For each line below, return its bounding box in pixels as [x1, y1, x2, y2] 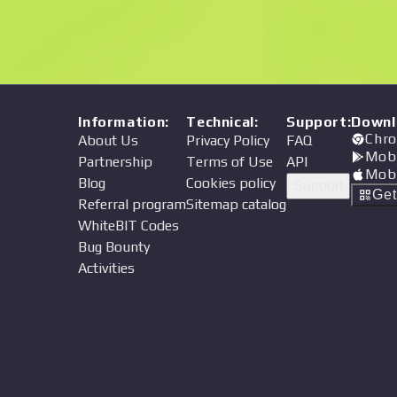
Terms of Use [186, 153, 274, 170]
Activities [78, 260, 136, 276]
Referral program [78, 196, 187, 213]
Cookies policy [186, 175, 276, 191]
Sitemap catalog [186, 196, 287, 213]
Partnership [78, 153, 153, 170]
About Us [78, 132, 139, 149]
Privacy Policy [186, 132, 270, 149]
